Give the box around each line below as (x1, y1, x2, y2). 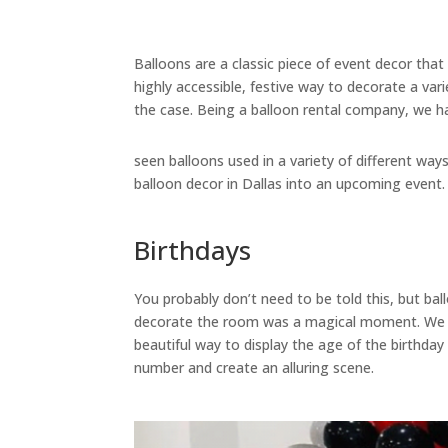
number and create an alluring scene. (134, 358, 375, 377)
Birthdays (134, 232, 252, 268)
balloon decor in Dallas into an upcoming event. (134, 174, 446, 193)
